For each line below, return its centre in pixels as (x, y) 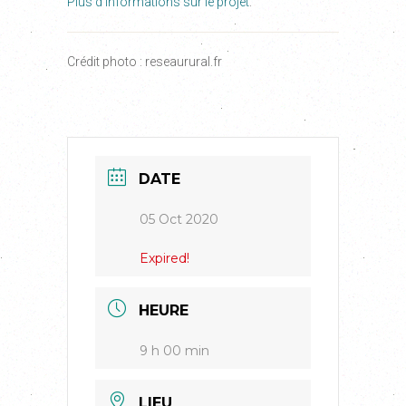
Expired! (164, 259)
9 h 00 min (174, 351)
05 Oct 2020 (179, 220)
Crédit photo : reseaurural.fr (145, 62)
